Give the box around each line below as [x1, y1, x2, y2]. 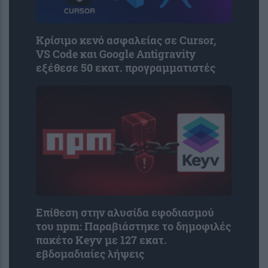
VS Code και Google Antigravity [36, 47, 196, 62]
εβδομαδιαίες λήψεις [36, 247, 144, 261]
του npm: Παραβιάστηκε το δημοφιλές [36, 220, 231, 234]
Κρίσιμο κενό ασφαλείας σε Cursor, [36, 33, 216, 48]
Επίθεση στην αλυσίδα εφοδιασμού [36, 206, 214, 220]
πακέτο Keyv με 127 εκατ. [36, 233, 167, 248]
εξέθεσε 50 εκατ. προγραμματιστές [36, 61, 215, 75]
